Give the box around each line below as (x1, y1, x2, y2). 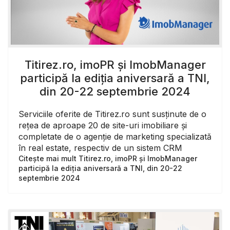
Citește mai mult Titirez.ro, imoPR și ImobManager (18, 154, 197, 163)
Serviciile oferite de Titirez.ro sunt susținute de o (18, 108, 206, 119)
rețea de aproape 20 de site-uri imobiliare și (18, 120, 187, 130)
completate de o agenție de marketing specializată (18, 131, 212, 142)
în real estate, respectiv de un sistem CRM (18, 142, 182, 153)
